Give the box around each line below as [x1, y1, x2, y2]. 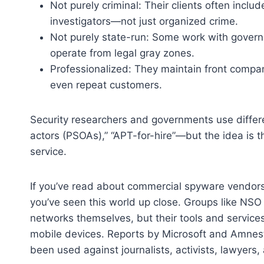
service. [30, 145, 67, 157]
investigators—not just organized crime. [50, 15, 238, 27]
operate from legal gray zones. [50, 47, 194, 59]
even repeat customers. [50, 78, 162, 91]
